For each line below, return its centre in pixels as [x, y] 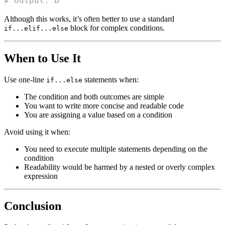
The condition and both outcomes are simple [94, 96]
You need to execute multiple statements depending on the [116, 149]
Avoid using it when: [37, 132]
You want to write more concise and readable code [104, 105]
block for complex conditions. [117, 28]
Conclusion [33, 206]
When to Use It [42, 58]
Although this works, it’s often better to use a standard [89, 19]
